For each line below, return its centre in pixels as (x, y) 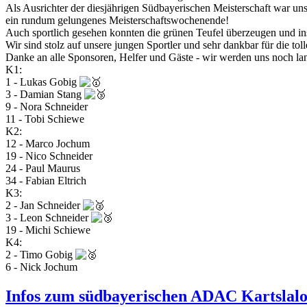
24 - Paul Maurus (43, 168)
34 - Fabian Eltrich (46, 180)
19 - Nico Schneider (49, 156)
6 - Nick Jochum (41, 267)
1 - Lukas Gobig (42, 82)
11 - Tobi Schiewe (45, 119)
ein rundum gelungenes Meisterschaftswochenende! (117, 20)
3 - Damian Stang (45, 94)
